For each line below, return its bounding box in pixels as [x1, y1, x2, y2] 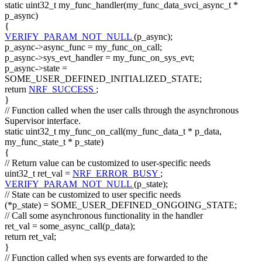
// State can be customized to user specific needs [5, 189, 181, 200]
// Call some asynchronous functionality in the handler [5, 211, 203, 221]
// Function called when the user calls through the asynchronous [5, 105, 239, 116]
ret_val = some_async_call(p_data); [5, 221, 135, 232]
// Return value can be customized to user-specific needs [5, 158, 211, 168]
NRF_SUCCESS [29, 84, 96, 95]
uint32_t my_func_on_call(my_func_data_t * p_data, [26, 126, 222, 137]
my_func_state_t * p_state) [5, 137, 104, 147]
